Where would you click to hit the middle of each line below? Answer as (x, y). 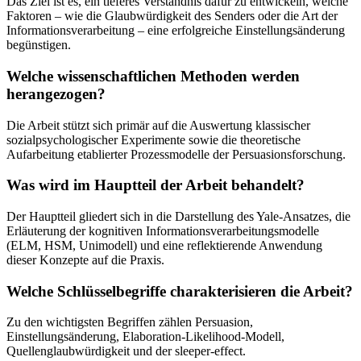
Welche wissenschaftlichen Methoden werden (153, 76)
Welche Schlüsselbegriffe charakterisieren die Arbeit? (180, 291)
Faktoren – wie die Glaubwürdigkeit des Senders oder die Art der (172, 16)
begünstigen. (39, 45)
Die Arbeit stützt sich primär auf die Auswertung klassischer (158, 125)
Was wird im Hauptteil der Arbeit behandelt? (156, 185)
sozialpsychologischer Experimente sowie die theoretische (154, 139)
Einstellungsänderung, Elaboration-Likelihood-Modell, (145, 337)
